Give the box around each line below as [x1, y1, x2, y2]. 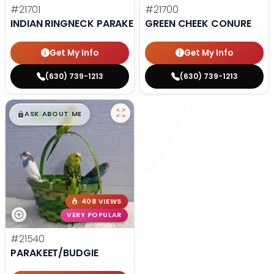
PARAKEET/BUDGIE [10, 246, 98, 261]
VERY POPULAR [67, 210, 122, 220]
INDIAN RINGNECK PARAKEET [10, 17, 145, 31]
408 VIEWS [81, 196, 122, 206]
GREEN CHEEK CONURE [145, 17, 251, 31]
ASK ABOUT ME [24, 109, 82, 119]
